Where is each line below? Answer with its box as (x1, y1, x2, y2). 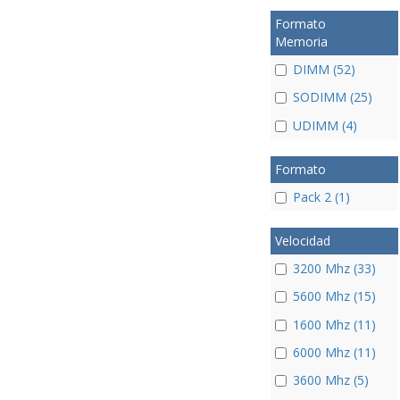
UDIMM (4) (292, 116, 357, 134)
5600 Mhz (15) (292, 287, 376, 305)
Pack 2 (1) (292, 187, 350, 205)
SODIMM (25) (292, 88, 372, 106)
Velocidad (274, 231, 330, 249)
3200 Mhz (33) (292, 260, 376, 277)
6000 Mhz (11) (292, 343, 376, 361)
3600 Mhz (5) (292, 371, 369, 388)
